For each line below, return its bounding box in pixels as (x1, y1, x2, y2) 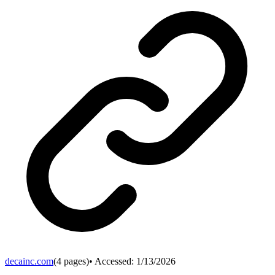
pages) (61, 255, 89, 266)
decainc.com (5, 255, 53, 266)
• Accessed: (89, 255, 136, 266)
